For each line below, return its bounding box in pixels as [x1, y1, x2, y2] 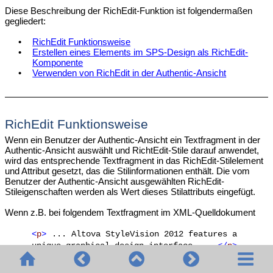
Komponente [32, 57, 83, 68]
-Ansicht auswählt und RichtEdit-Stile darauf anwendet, [41, 144, 259, 155]
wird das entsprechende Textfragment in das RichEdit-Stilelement [4, 155, 263, 166]
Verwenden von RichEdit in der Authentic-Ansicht [32, 68, 227, 79]
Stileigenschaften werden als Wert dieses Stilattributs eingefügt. [4, 186, 255, 197]
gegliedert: [4, 16, 46, 27]
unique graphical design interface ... [32, 241, 213, 250]
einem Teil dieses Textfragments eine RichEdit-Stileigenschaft [4, 261, 248, 272]
